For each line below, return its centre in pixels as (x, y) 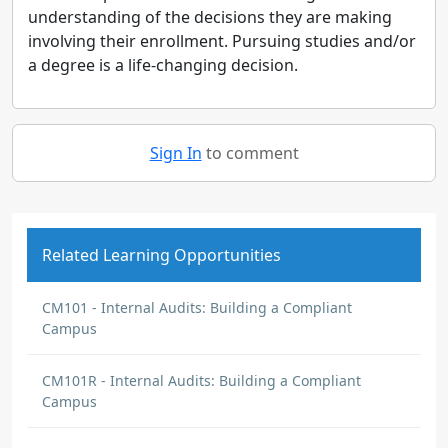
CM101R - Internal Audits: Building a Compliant (201, 380)
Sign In (175, 153)
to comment (250, 153)
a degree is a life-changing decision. (165, 65)
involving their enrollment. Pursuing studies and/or (222, 41)
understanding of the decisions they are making (210, 17)
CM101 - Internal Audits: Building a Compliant (197, 307)
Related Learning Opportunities (161, 255)
